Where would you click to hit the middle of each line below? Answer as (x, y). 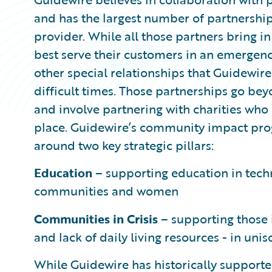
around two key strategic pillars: (124, 145)
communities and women (108, 191)
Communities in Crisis (96, 219)
